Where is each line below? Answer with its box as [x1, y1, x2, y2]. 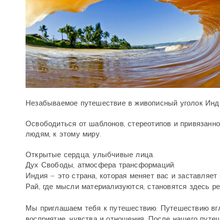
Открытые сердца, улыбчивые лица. [26, 150, 157, 159]
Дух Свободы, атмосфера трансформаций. [26, 161, 178, 169]
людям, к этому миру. [26, 130, 101, 138]
